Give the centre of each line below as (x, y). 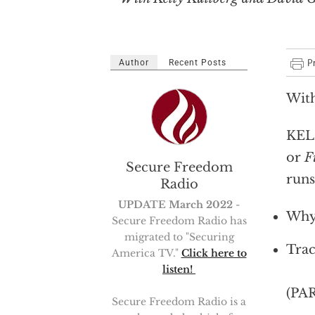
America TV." (146, 253)
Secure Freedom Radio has (179, 221)
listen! (179, 269)
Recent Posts (198, 63)
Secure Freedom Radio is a (179, 302)
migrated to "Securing (179, 237)
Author (134, 63)
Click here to (214, 253)
